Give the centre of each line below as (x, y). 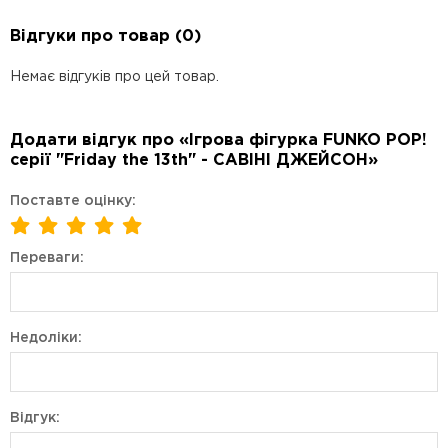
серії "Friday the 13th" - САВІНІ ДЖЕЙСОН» (194, 160)
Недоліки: (46, 338)
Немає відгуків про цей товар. (114, 77)
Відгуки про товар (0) (105, 36)
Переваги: (47, 258)
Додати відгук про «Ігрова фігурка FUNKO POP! (218, 140)
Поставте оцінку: (73, 201)
